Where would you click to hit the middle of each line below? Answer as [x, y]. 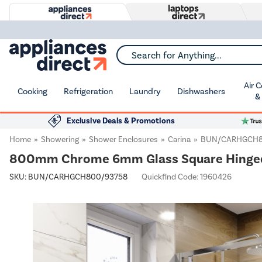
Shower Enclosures [123, 139]
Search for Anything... [156, 59]
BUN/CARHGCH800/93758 [78, 177]
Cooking [32, 91]
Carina [179, 139]
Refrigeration [88, 91]
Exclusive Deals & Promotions [121, 121]
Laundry [145, 91]
